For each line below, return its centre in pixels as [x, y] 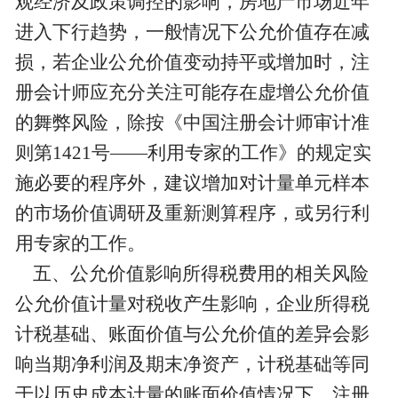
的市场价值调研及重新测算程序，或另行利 [192, 214]
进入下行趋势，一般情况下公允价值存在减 [192, 32]
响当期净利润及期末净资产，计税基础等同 [192, 365]
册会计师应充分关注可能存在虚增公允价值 [192, 93]
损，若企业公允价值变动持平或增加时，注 [192, 63]
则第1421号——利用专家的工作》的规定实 [193, 153]
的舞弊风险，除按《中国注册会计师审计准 [192, 123]
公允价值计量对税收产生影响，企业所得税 [192, 304]
